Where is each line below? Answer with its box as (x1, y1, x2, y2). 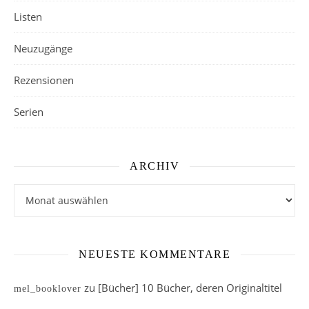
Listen (14, 10, 42, 24)
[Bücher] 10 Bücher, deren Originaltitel (98, 281, 282, 295)
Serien (14, 105, 43, 119)
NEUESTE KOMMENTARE (79, 248, 230, 261)
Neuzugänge (14, 41, 72, 56)
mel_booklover (14, 283, 81, 295)
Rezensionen (14, 73, 74, 88)
